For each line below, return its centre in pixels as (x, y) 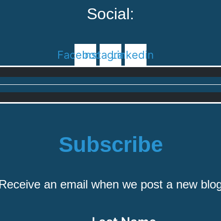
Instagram (107, 55)
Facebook (82, 55)
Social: (110, 14)
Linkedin (132, 55)
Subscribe (110, 144)
